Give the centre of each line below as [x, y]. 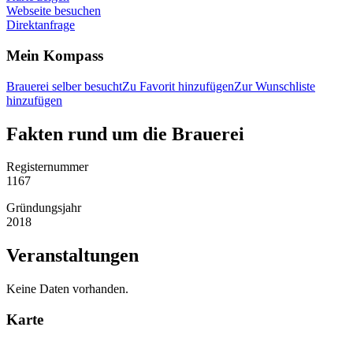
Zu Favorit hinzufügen [178, 86]
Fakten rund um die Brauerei [125, 134]
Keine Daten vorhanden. [67, 289]
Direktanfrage [41, 25]
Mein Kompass [55, 55]
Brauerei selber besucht [64, 86]
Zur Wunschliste [275, 86]
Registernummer [49, 167]
